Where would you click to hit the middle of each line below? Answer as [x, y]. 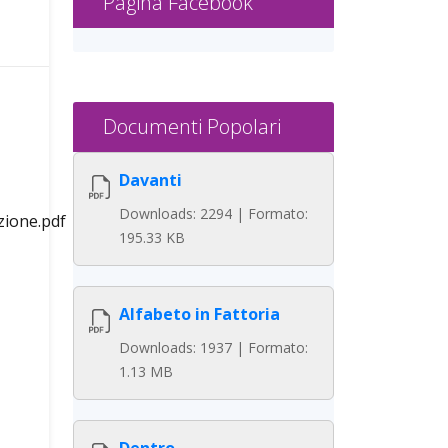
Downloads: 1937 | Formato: [213, 347]
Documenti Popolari [192, 126]
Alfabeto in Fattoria [199, 314]
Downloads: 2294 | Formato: [213, 213]
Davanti [150, 180]
